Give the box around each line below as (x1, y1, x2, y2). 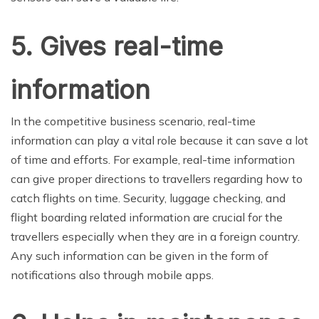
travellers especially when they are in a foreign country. (11, 229, 300, 244)
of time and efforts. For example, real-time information (11, 152, 295, 167)
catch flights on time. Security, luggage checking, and (11, 191, 286, 206)
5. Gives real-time (11, 31, 223, 63)
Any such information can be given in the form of (11, 249, 268, 263)
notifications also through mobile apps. (11, 268, 214, 283)
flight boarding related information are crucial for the (11, 210, 283, 225)
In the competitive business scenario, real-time (11, 114, 256, 129)
